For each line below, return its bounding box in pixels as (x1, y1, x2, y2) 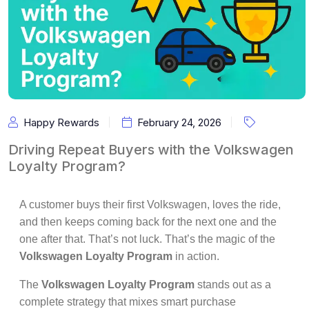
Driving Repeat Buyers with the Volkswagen (8, 141, 294, 158)
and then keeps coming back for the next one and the (19, 216, 277, 228)
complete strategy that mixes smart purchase (19, 296, 236, 308)
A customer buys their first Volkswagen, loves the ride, (19, 199, 281, 210)
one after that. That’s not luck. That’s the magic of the (19, 233, 275, 245)
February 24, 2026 (137, 116, 221, 129)
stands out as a (195, 279, 271, 290)
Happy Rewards (23, 116, 99, 129)
